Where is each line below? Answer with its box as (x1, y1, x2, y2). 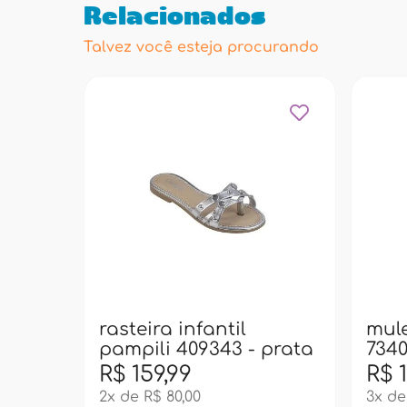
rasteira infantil (99, 319, 246, 340)
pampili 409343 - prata (99, 339, 313, 360)
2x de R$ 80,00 (99, 389, 201, 405)
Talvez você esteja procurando (84, 39, 319, 55)
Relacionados (84, 5, 265, 31)
